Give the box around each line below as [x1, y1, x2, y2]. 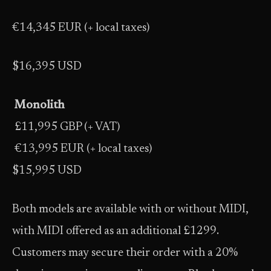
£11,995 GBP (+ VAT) [12, 121, 120, 133]
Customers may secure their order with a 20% [12, 247, 238, 259]
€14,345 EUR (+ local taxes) [12, 22, 149, 34]
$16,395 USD [12, 60, 82, 73]
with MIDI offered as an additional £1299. [12, 225, 219, 237]
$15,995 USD [12, 165, 82, 177]
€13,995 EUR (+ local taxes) [12, 143, 152, 155]
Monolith [15, 99, 65, 111]
